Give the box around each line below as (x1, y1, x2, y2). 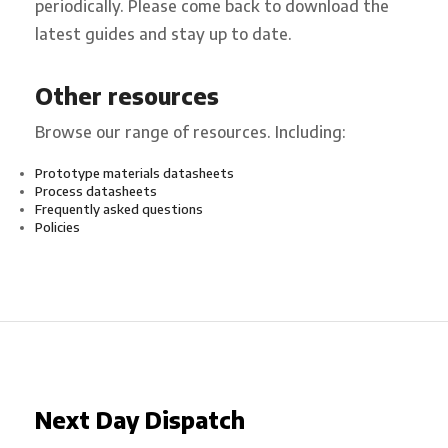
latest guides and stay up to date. (35, 23, 292, 44)
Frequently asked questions (35, 201, 203, 218)
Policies (35, 219, 80, 236)
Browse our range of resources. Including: (35, 121, 346, 142)
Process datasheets (35, 183, 157, 200)
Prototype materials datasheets (35, 165, 234, 182)
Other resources (35, 81, 219, 110)
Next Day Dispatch (35, 406, 245, 435)
